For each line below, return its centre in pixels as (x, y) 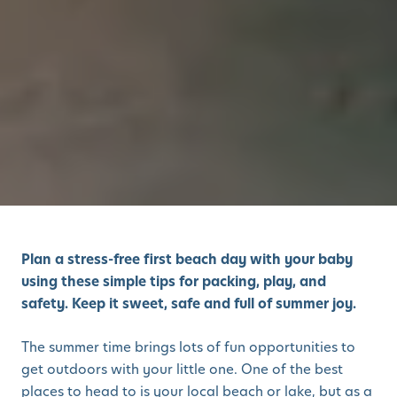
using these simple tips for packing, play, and (174, 282)
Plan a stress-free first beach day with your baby (187, 260)
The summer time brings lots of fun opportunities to (188, 347)
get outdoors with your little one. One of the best (182, 370)
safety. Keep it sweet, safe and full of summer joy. (189, 304)
